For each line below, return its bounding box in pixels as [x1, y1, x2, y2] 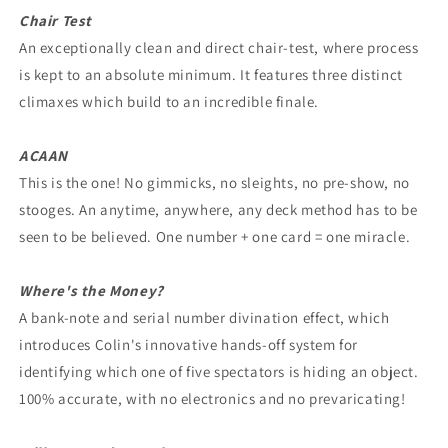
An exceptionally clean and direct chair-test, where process [19, 37, 419, 57]
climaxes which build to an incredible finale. [19, 91, 320, 111]
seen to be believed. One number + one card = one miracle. [19, 226, 411, 246]
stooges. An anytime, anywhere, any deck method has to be [19, 199, 418, 219]
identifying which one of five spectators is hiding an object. [19, 361, 419, 381]
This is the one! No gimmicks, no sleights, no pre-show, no [19, 172, 410, 192]
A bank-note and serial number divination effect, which [19, 307, 390, 327]
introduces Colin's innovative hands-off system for [19, 334, 359, 354]
